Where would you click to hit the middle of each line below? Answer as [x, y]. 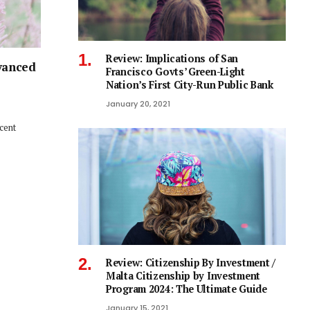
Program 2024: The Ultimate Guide [186, 289]
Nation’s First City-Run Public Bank [190, 84]
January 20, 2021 [138, 103]
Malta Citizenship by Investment [183, 275]
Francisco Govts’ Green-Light [175, 71]
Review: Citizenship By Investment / [191, 262]
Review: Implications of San [172, 58]
